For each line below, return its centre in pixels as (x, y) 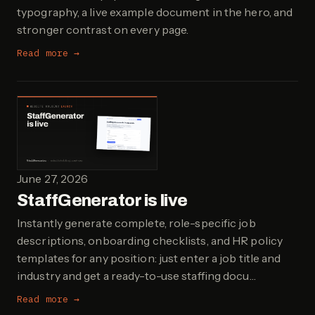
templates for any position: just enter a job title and (149, 258)
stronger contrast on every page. (103, 30)
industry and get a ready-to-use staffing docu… (136, 276)
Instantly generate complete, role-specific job (136, 223)
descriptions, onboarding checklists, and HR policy (150, 241)
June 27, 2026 (53, 179)
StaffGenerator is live (102, 201)
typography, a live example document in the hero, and (155, 12)
